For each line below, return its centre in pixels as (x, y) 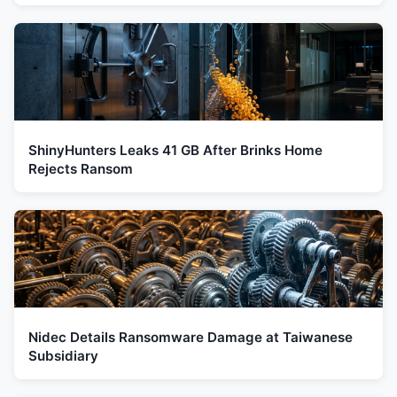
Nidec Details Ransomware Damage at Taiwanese (191, 337)
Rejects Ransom (81, 168)
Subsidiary (63, 355)
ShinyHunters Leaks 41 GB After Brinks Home (175, 150)
